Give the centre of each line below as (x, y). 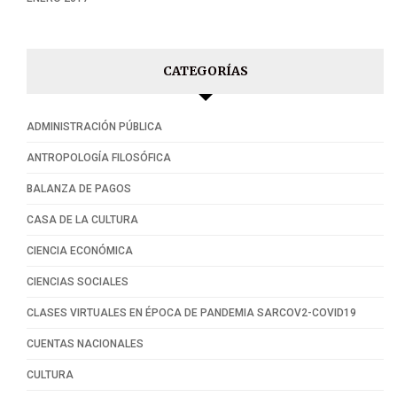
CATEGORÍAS (205, 71)
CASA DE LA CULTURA (82, 220)
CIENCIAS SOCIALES (78, 282)
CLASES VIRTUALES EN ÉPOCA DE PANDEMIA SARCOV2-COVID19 (191, 313)
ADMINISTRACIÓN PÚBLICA (94, 127)
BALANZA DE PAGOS (79, 189)
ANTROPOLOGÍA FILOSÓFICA (99, 158)
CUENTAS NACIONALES (85, 344)
